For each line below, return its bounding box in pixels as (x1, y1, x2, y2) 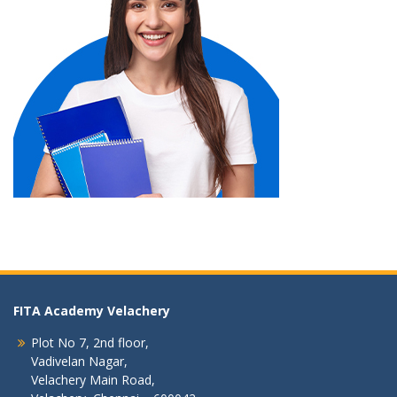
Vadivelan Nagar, (31, 353, 128, 370)
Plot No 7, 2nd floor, (31, 334, 149, 351)
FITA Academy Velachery (13, 302, 170, 319)
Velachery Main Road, (31, 371, 155, 388)
